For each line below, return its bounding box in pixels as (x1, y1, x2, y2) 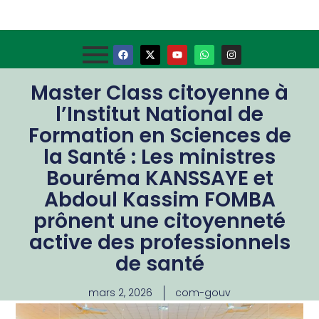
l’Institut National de (56, 100, 263, 128)
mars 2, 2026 (88, 286, 152, 300)
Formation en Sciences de (28, 122, 291, 150)
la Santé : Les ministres (43, 143, 276, 171)
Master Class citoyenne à (31, 79, 288, 107)
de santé (115, 250, 204, 278)
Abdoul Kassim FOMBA (43, 186, 276, 214)
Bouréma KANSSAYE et (46, 164, 273, 192)
